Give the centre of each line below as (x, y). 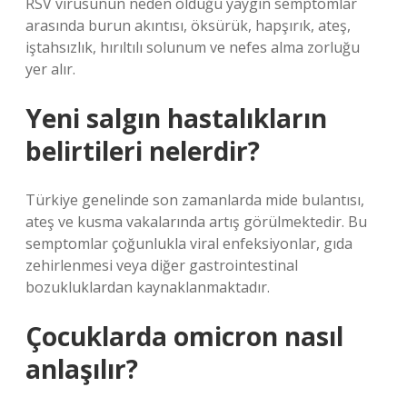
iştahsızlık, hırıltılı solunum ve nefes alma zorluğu (193, 47)
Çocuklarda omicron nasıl (184, 336)
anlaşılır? (82, 369)
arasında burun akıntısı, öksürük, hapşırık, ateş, (188, 25)
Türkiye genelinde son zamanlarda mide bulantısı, (195, 200)
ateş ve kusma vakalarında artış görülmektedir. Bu (196, 222)
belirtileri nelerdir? (143, 151)
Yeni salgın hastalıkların (176, 118)
